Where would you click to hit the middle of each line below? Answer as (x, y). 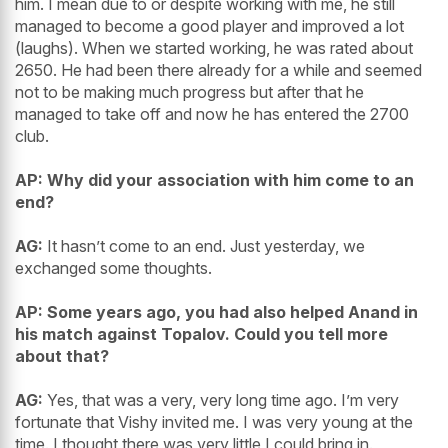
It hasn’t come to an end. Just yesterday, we (204, 246)
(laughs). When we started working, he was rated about (214, 48)
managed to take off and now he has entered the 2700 (212, 114)
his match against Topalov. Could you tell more (201, 334)
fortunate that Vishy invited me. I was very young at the (214, 422)
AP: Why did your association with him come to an (214, 180)
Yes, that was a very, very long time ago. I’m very (221, 400)
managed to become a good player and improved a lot (209, 26)
